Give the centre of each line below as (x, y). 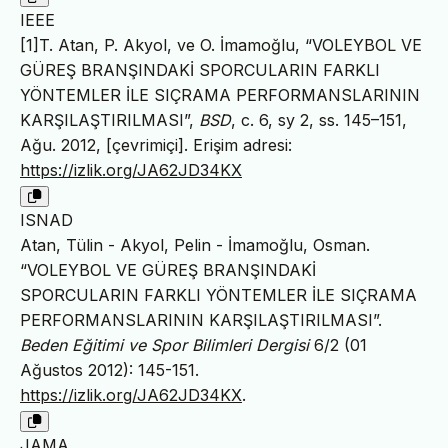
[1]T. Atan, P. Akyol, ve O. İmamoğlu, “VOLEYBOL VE (221, 45)
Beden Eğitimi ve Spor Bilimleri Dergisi (164, 345)
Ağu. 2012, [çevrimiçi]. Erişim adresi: (156, 145)
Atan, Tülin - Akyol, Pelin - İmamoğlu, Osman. (195, 245)
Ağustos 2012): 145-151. (109, 370)
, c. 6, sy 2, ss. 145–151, (319, 120)
